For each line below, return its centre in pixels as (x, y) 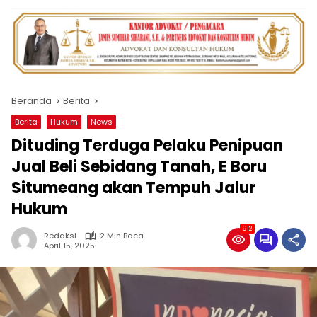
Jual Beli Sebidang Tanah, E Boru (139, 167)
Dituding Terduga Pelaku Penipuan (147, 146)
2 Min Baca (122, 236)
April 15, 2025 (69, 245)
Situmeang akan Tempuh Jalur (133, 188)
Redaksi (60, 236)
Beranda (31, 101)
